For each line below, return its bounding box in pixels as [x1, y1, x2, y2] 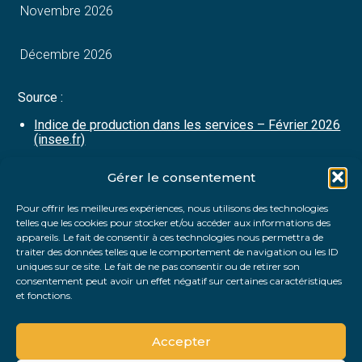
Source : [18, 90, 64, 106]
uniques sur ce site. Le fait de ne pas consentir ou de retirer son [16, 260, 300, 272]
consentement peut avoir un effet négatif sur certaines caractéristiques [16, 275, 342, 287]
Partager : [18, 172, 74, 188]
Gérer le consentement [107, 169, 255, 185]
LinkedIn [106, 223, 177, 243]
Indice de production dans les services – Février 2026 [34, 117, 341, 133]
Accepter [151, 333, 211, 349]
